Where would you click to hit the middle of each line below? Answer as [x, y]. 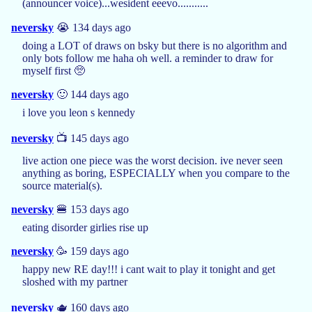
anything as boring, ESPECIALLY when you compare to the [156, 173]
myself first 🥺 [54, 70]
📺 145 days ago [91, 138]
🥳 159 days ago [91, 251]
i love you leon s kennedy [79, 112]
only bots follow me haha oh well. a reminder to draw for [148, 58]
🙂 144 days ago [91, 94]
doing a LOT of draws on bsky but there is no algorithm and [155, 45]
